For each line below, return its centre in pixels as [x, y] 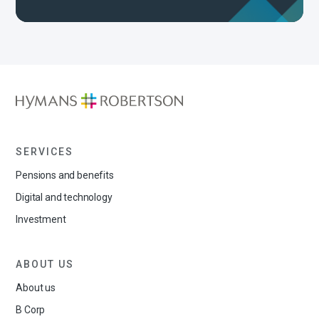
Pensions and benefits [65, 175]
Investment [41, 219]
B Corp [31, 310]
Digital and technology [64, 197]
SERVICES [45, 152]
